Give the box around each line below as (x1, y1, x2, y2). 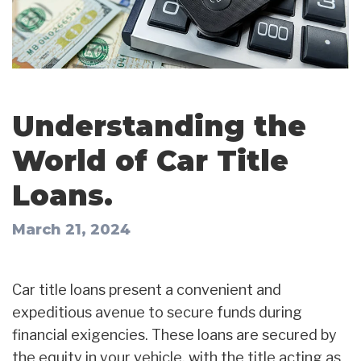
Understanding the (12, 108, 306, 143)
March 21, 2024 (12, 220, 131, 239)
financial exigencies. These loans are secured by (12, 326, 337, 343)
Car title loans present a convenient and (12, 280, 281, 298)
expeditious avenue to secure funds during (12, 303, 302, 321)
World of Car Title (12, 143, 288, 178)
